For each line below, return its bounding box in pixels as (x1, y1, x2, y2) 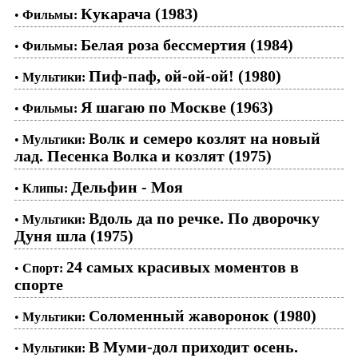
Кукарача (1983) (81, 5, 198, 22)
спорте (14, 276, 63, 293)
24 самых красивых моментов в (66, 258, 299, 276)
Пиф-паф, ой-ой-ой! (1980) (89, 67, 281, 85)
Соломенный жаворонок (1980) (89, 307, 316, 324)
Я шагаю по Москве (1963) (81, 98, 273, 116)
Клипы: (22, 181, 68, 195)
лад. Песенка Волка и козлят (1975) (14, 147, 272, 165)
